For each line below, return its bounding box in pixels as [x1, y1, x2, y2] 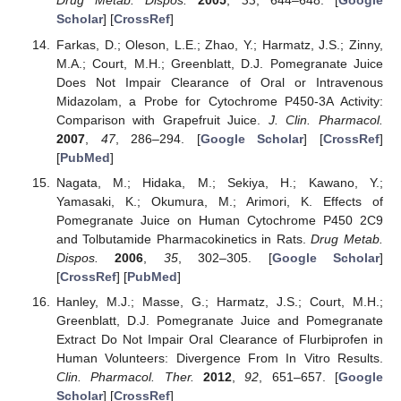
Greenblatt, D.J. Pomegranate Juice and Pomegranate [55, 312, 383, 328]
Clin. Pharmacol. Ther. [55, 369, 194, 384]
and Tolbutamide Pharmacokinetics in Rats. [55, 231, 311, 246]
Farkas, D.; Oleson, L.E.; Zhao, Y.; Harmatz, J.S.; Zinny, [55, 37, 383, 52]
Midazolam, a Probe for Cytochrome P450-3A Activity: [55, 93, 383, 108]
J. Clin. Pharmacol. [268, 112, 384, 127]
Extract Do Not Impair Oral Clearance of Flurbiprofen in [55, 331, 383, 346]
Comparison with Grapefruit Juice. [55, 112, 269, 127]
